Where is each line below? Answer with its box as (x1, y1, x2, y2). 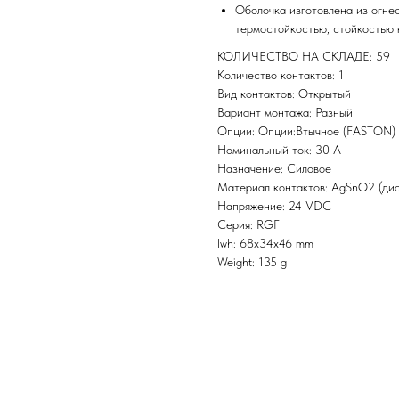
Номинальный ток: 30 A (217, 142, 341, 158)
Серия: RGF (217, 217, 280, 232)
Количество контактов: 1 (217, 68, 344, 83)
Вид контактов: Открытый (217, 86, 351, 102)
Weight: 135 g (217, 255, 287, 270)
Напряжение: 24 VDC (217, 199, 331, 214)
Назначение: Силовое (217, 161, 331, 176)
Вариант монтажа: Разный (217, 105, 353, 120)
